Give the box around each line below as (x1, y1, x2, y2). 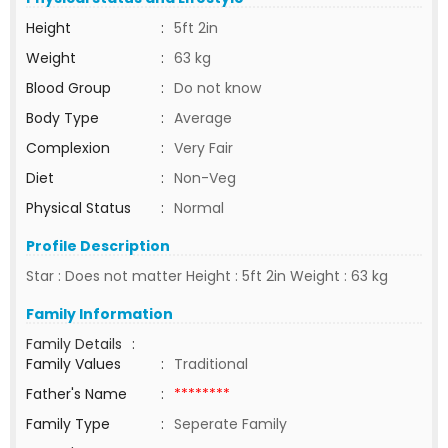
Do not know (174, 78, 261, 98)
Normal (174, 198, 224, 218)
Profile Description (26, 236, 170, 256)
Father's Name (26, 384, 127, 404)
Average (174, 108, 232, 128)
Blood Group (26, 78, 111, 98)
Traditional (174, 354, 248, 374)
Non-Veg (174, 168, 236, 188)
